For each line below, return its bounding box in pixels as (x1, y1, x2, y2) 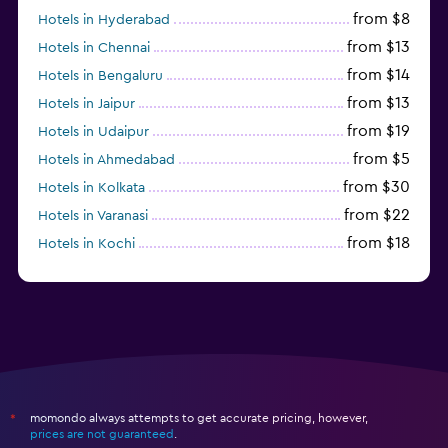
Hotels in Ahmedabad (38, 152, 175, 167)
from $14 (347, 66, 410, 83)
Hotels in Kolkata (38, 180, 145, 195)
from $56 (344, 262, 410, 279)
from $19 (347, 122, 410, 139)
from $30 (343, 178, 410, 195)
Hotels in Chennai (38, 40, 150, 55)
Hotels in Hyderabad (38, 12, 170, 27)
